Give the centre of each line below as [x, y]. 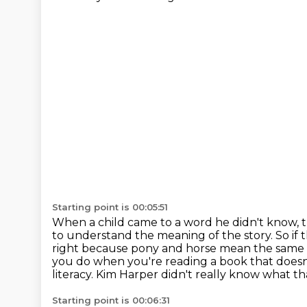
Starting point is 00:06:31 [111, 300]
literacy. [74, 274]
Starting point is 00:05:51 [110, 207]
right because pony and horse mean [153, 248]
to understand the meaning [130, 235]
